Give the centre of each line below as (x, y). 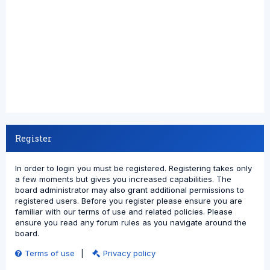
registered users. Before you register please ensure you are (129, 201)
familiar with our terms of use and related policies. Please (124, 212)
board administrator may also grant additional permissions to (130, 190)
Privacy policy (129, 253)
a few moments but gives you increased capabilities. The (123, 179)
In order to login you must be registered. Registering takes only (133, 168)
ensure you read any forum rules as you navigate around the (131, 222)
